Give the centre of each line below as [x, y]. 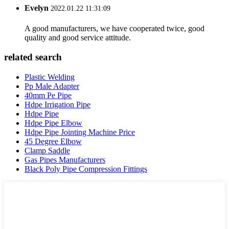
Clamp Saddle [47, 151]
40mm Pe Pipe [48, 96]
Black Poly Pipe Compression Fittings [86, 169]
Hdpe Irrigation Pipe [58, 105]
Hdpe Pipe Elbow [53, 123]
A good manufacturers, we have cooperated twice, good [114, 28]
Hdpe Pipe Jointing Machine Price [80, 132]
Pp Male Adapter [52, 86]
